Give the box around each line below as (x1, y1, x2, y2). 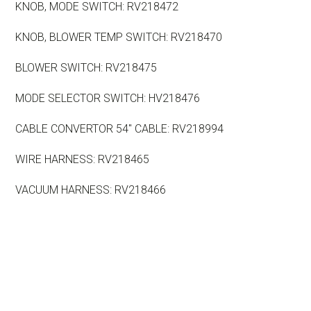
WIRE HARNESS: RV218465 (15, 153, 149, 167)
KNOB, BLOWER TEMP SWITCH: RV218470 (15, 31, 222, 44)
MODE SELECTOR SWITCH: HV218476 (15, 92, 200, 106)
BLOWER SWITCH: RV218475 (15, 61, 157, 75)
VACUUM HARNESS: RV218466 (15, 183, 166, 197)
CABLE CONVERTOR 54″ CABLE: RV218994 (15, 122, 224, 136)
